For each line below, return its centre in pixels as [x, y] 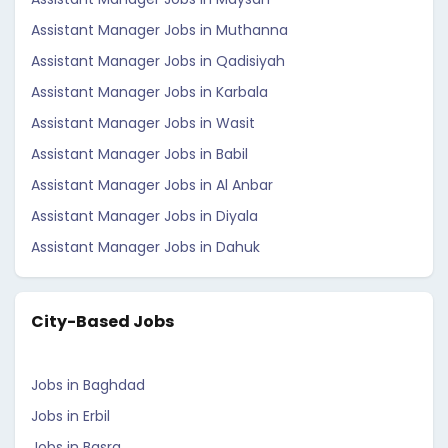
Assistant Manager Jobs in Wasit [143, 123]
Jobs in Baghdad [88, 385]
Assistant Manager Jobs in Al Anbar [152, 185]
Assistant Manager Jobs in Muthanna [159, 30]
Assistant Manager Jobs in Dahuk [145, 247]
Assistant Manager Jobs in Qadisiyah [158, 61]
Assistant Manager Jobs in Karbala [149, 92]
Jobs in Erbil [70, 416]
